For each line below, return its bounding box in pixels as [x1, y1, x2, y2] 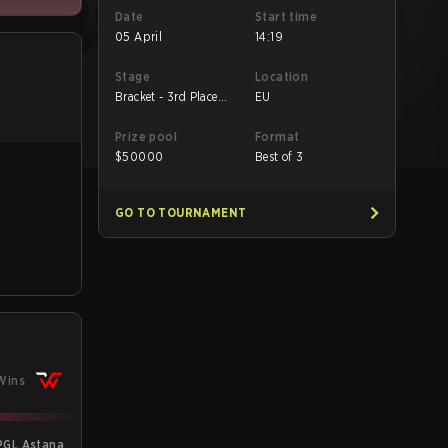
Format [255, 129, 300, 144]
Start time [255, 9, 317, 24]
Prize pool [115, 129, 177, 144]
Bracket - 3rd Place [115, 89, 218, 104]
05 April [115, 29, 163, 44]
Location [255, 69, 309, 84]
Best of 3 [255, 149, 304, 164]
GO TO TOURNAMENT [115, 205, 247, 220]
